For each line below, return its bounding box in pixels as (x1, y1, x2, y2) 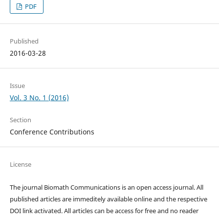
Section (9, 115, 31, 125)
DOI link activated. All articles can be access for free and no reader (9, 206, 198, 216)
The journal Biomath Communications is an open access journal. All (9, 183, 203, 192)
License (9, 160, 31, 169)
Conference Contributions (9, 127, 94, 137)
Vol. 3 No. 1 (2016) (9, 93, 69, 103)
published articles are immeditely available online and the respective (9, 195, 207, 204)
